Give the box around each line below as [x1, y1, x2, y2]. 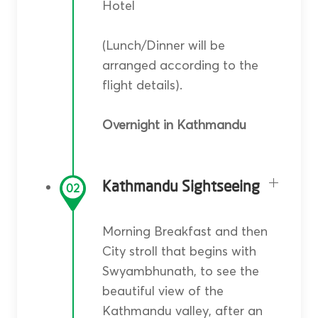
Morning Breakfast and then [102, 222, 268, 239]
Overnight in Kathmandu [102, 116, 246, 133]
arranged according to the [102, 56, 258, 73]
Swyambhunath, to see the [102, 262, 259, 279]
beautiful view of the [102, 282, 224, 299]
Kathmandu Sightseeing [102, 178, 260, 195]
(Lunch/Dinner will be [102, 36, 225, 53]
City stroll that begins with [102, 242, 256, 259]
